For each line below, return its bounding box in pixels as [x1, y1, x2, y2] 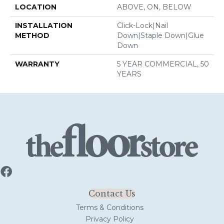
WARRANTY [15, 59, 59, 68]
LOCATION [15, 2, 56, 11]
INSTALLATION [15, 20, 72, 30]
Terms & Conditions [75, 202, 143, 212]
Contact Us [88, 188, 135, 198]
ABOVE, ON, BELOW [117, 2, 191, 11]
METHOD [15, 30, 49, 40]
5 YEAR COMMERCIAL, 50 [117, 59, 209, 68]
